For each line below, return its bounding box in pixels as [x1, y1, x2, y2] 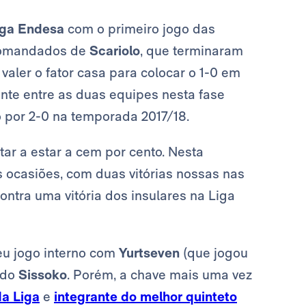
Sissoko [18, 266, 67, 283]
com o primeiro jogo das [64, 20, 215, 38]
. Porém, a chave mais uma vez [67, 266, 252, 283]
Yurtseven [119, 245, 180, 262]
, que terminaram [140, 42, 243, 59]
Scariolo [89, 42, 140, 59]
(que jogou [180, 245, 248, 262]
